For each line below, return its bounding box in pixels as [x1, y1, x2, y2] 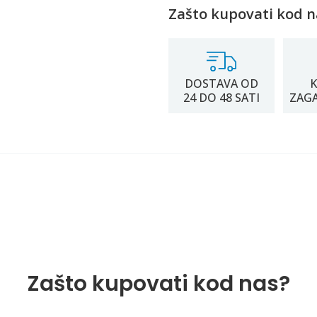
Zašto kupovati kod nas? [27, 268, 290, 299]
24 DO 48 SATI [183, 90, 260, 105]
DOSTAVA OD [185, 76, 259, 91]
